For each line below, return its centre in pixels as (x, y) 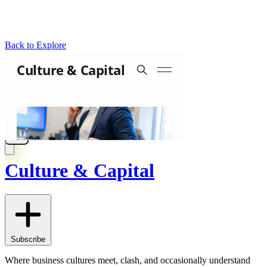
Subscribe (28, 240)
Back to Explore (35, 45)
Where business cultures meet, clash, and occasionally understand (128, 260)
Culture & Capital (80, 170)
